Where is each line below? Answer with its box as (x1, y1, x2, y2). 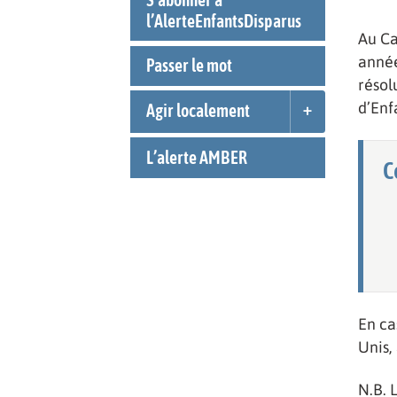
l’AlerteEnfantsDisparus (145, 11, 301, 31)
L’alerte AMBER (145, 147, 247, 167)
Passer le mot (145, 56, 232, 76)
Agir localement (145, 101, 250, 121)
